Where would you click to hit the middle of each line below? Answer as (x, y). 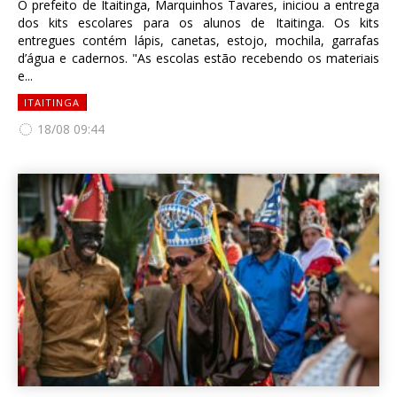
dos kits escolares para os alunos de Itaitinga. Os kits (198, 23)
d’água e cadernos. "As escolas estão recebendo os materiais (198, 58)
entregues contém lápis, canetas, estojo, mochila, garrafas (198, 40)
